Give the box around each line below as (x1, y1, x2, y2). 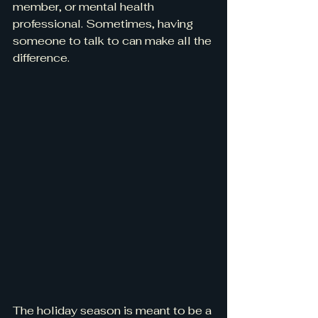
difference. (13, 50, 70, 65)
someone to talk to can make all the (13, 33, 214, 48)
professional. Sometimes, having (13, 16, 196, 31)
